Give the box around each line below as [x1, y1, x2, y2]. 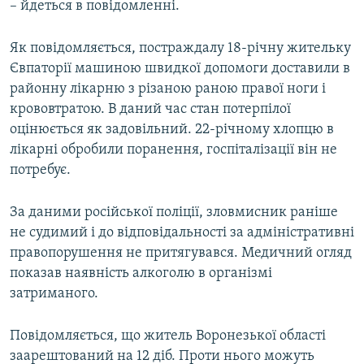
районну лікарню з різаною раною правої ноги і [10, 81, 326, 97]
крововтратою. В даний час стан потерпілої [10, 102, 291, 118]
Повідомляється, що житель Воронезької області [10, 328, 326, 344]
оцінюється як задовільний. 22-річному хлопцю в [10, 122, 334, 138]
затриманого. [10, 286, 98, 302]
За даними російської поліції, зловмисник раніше [10, 205, 338, 221]
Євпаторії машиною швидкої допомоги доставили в [10, 61, 350, 77]
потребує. [10, 162, 71, 179]
